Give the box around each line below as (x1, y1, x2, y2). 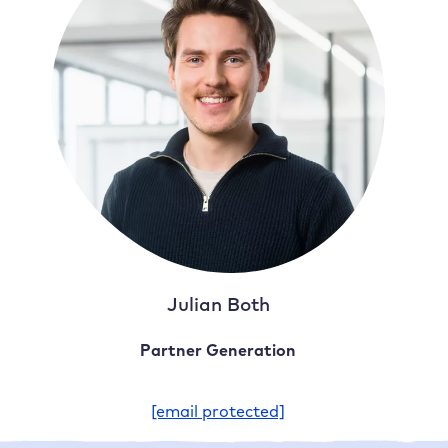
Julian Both (166, 292, 270, 317)
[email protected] (151, 401, 286, 422)
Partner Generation (140, 339, 297, 360)
